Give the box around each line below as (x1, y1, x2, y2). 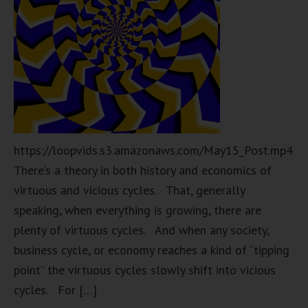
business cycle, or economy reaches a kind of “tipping (14, 242, 289, 258)
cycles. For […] (14, 282, 97, 298)
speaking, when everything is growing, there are (14, 202, 261, 218)
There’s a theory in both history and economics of (14, 162, 272, 178)
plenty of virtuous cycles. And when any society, (14, 222, 269, 238)
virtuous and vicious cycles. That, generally (14, 182, 245, 198)
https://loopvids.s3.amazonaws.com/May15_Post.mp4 (14, 142, 293, 158)
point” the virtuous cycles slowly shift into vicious (14, 262, 276, 278)
